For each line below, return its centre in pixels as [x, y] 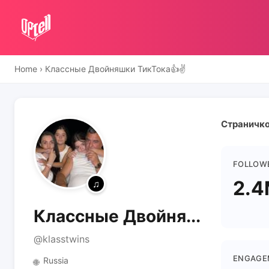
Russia [56, 260]
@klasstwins [62, 239]
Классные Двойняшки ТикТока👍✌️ [115, 69]
